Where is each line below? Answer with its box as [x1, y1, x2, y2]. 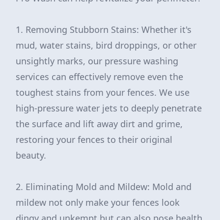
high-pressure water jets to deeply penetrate [16, 102, 202, 114]
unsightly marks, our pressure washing [16, 55, 178, 67]
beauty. [16, 149, 46, 161]
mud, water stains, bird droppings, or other [16, 39, 196, 51]
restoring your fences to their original [16, 134, 172, 145]
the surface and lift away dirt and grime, [16, 118, 183, 130]
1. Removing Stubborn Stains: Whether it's [16, 24, 192, 35]
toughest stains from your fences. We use [16, 86, 190, 98]
